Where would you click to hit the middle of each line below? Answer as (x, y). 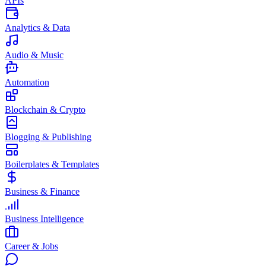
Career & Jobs (31, 246)
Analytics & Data (37, 28)
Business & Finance (42, 191)
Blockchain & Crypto (45, 110)
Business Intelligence (44, 219)
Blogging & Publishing (48, 137)
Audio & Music (34, 55)
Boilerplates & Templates (52, 164)
